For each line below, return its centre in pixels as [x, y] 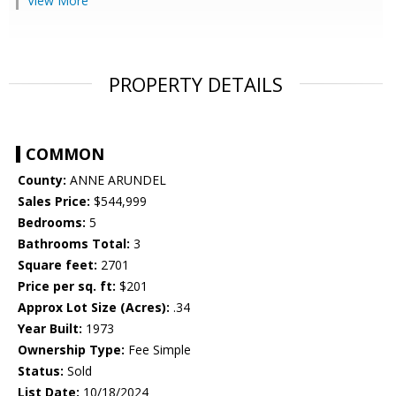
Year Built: [50, 329]
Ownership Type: [71, 350]
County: [42, 180]
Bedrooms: [52, 223]
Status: [41, 371]
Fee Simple [158, 350]
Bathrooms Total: [74, 244]
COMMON [65, 154]
